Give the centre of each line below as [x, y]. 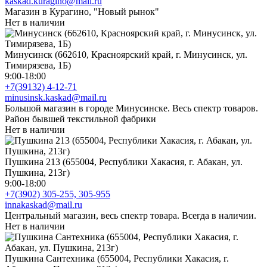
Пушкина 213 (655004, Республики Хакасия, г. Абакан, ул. [124, 162]
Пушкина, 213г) [37, 172]
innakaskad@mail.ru [44, 204]
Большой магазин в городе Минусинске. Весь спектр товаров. [131, 108]
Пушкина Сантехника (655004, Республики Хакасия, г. [117, 258]
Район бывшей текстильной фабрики [80, 119]
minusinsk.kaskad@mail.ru [56, 97]
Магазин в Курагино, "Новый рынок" [82, 11]
